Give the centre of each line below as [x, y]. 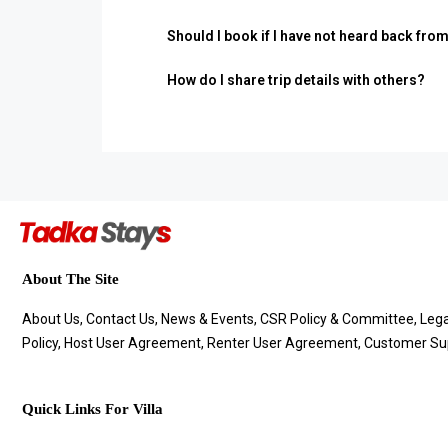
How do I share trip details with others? [296, 80]
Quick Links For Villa [92, 408]
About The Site [70, 278]
